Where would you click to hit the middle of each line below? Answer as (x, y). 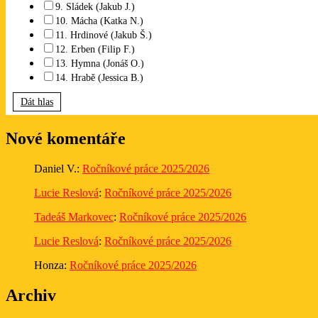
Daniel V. (55, 168)
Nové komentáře (66, 138)
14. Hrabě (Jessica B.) (99, 77)
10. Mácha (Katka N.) (99, 21)
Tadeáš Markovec (74, 216)
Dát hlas (37, 102)
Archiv (31, 295)
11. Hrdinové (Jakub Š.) (104, 35)
